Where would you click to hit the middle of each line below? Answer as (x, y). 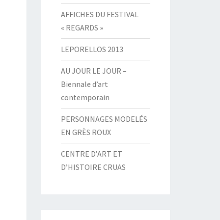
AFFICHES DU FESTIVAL (99, 14)
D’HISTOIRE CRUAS (93, 167)
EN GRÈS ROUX (86, 132)
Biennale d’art (84, 84)
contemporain (85, 97)
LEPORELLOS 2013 (92, 49)
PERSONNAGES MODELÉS (104, 119)
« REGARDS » (82, 27)
